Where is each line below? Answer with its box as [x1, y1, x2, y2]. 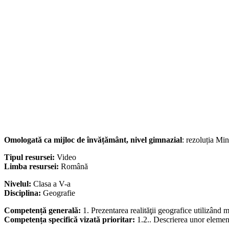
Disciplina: [4, 189, 43, 198]
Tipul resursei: [4, 153, 57, 162]
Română [61, 162, 88, 171]
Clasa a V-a [33, 179, 71, 189]
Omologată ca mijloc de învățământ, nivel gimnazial [4, 135, 182, 145]
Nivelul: [4, 179, 33, 189]
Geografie [43, 189, 75, 198]
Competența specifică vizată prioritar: [4, 215, 137, 224]
